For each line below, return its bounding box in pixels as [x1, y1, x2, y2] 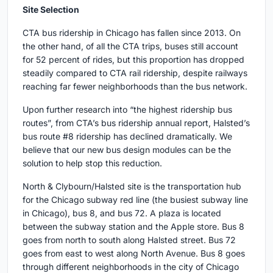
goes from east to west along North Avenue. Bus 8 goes [23, 248, 245, 258]
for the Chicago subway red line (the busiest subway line [23, 194, 248, 205]
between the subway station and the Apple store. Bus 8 [23, 221, 244, 232]
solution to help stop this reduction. [23, 158, 162, 168]
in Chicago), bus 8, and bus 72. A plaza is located [23, 208, 221, 218]
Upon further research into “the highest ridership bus [23, 104, 232, 115]
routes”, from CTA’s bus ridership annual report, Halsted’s [23, 118, 250, 128]
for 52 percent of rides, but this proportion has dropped [23, 54, 244, 65]
